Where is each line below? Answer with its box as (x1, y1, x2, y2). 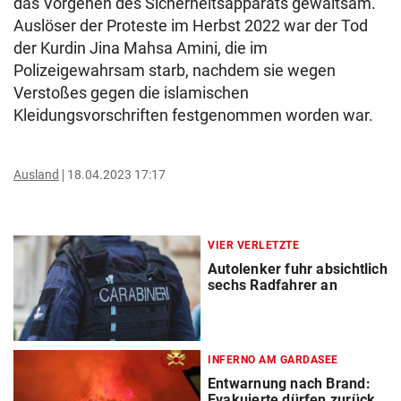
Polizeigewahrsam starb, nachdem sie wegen (13, 61, 336, 80)
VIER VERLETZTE (208, 239, 299, 252)
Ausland (13, 167, 59, 182)
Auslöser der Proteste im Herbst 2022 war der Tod (13, 16, 368, 35)
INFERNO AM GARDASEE (208, 354, 338, 367)
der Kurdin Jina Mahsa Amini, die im (13, 38, 268, 57)
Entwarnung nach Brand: (208, 375, 371, 393)
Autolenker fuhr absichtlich (208, 260, 388, 277)
